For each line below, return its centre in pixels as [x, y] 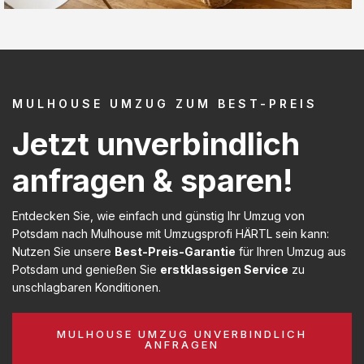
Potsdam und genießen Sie [86, 269]
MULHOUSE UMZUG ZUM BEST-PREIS [165, 103]
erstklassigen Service [224, 269]
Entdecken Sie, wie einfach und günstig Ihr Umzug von [158, 215]
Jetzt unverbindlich [156, 143]
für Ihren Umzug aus [291, 251]
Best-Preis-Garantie [175, 251]
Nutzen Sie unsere [63, 251]
